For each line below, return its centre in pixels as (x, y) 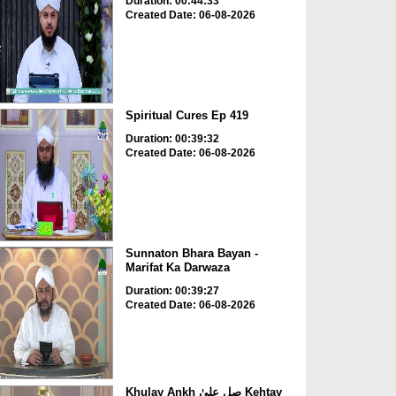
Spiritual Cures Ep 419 (187, 115)
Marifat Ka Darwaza (177, 268)
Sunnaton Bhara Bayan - (191, 254)
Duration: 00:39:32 (172, 138)
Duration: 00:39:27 (172, 291)
